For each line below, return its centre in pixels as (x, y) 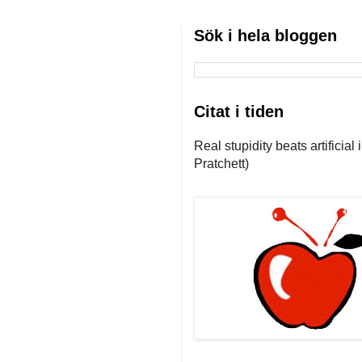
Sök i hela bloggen (265, 35)
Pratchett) (221, 163)
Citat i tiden (239, 111)
